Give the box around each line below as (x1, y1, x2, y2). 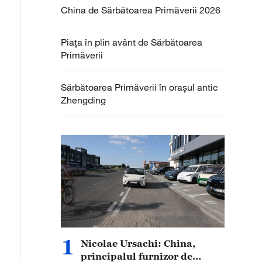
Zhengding (61, 94, 106, 106)
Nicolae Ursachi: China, (81, 238, 195, 249)
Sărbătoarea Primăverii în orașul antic (61, 81, 218, 93)
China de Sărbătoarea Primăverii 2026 (61, 4, 220, 16)
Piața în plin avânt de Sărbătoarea (61, 36, 202, 48)
